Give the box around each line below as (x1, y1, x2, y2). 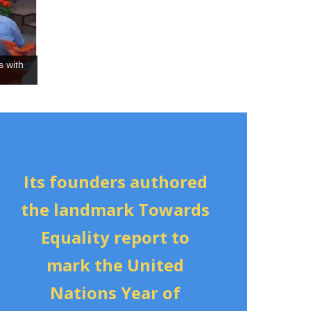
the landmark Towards (21, 197, 210, 221)
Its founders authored (23, 169, 208, 193)
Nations (50, 280, 121, 304)
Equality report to (41, 225, 190, 249)
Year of (121, 280, 180, 304)
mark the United (47, 253, 184, 276)
